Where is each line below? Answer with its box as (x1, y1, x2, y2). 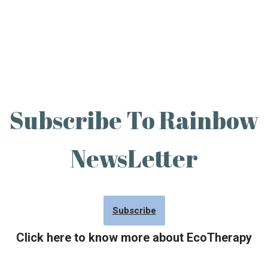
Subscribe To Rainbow (10, 104, 258, 136)
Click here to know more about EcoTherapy (16, 230, 252, 245)
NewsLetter (70, 142, 198, 175)
